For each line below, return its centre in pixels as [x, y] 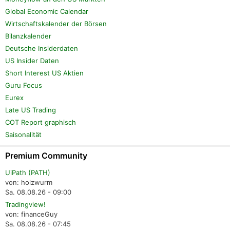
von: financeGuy [31, 214]
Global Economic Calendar [47, 11]
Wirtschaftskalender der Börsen [56, 23]
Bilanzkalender [28, 36]
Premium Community [46, 155]
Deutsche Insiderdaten [42, 48]
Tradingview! [25, 204]
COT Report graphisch [41, 122]
